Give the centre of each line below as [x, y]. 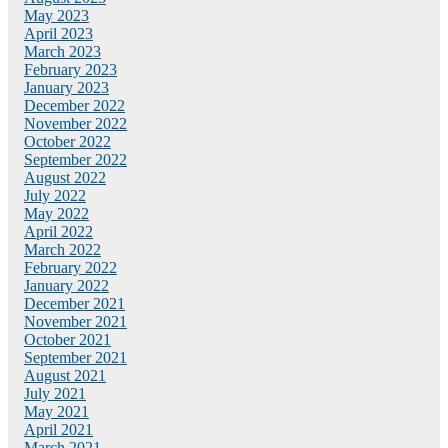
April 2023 [58, 33]
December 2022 [74, 105]
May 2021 [56, 411]
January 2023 [66, 87]
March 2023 [62, 51]
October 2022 [67, 141]
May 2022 [56, 213]
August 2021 [65, 375]
